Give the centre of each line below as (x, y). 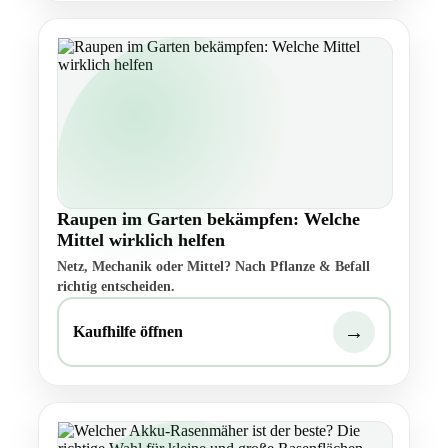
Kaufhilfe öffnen (128, 332)
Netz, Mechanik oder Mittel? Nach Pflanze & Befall (213, 267)
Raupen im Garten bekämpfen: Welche (208, 219)
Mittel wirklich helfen (141, 240)
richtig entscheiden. (116, 287)
